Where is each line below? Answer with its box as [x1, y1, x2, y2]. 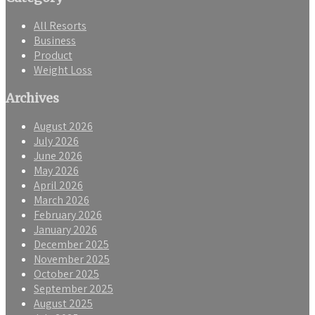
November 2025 [34, 252, 110, 267]
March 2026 [34, 193, 89, 208]
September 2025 [34, 281, 113, 297]
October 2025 [34, 266, 99, 282]
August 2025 [34, 296, 93, 311]
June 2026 [34, 148, 82, 164]
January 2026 [34, 222, 97, 238]
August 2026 [34, 119, 93, 134]
